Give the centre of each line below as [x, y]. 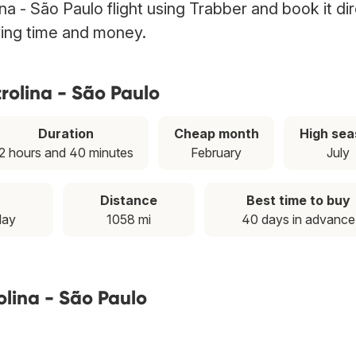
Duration [66, 134]
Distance [129, 201]
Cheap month [216, 134]
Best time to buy [298, 201]
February [216, 153]
